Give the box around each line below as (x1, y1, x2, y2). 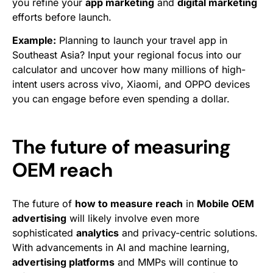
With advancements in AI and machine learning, (12, 241, 230, 253)
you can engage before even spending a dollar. (12, 93, 230, 105)
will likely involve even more (66, 212, 199, 224)
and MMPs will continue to (115, 256, 238, 268)
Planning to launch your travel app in (56, 34, 227, 46)
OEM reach (12, 157, 113, 183)
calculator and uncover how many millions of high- (12, 63, 246, 76)
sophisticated (12, 227, 76, 239)
